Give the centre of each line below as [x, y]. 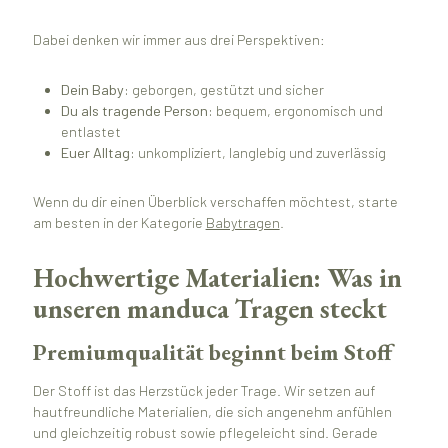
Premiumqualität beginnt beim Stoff [212, 351]
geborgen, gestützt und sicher [227, 89]
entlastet [91, 131]
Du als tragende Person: [137, 110]
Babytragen [242, 223]
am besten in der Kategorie [119, 223]
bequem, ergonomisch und [298, 110]
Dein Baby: [95, 89]
